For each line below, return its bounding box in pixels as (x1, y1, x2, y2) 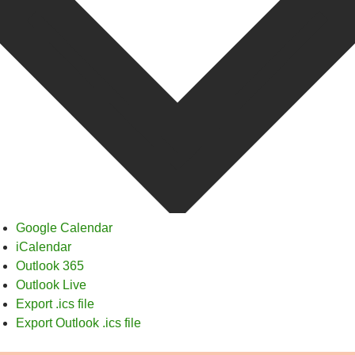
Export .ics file (16, 297, 94, 311)
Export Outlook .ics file (16, 316, 141, 330)
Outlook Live (16, 278, 86, 292)
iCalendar (16, 240, 71, 254)
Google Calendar (16, 221, 113, 235)
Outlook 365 (16, 259, 84, 273)
